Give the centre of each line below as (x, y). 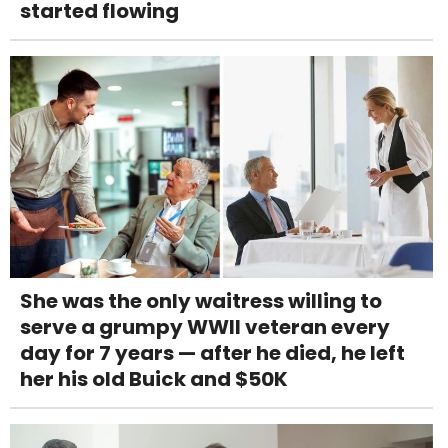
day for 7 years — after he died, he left (212, 353)
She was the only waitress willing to (201, 301)
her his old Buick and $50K (154, 379)
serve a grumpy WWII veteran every (205, 327)
